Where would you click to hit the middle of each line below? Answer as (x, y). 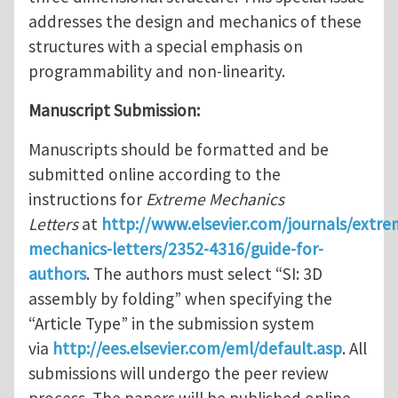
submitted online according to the (155, 175)
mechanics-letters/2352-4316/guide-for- (176, 249)
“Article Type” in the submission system (171, 324)
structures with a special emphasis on (166, 47)
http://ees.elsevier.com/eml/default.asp (197, 349)
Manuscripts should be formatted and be (179, 150)
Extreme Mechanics (215, 199)
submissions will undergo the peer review (179, 374)
